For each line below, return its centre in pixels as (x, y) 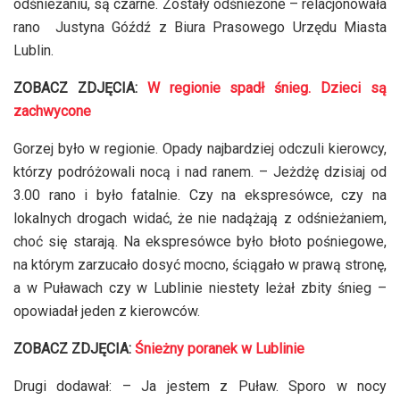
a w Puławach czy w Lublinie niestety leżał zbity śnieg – (200, 287)
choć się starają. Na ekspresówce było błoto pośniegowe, (200, 241)
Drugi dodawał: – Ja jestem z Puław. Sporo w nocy (200, 386)
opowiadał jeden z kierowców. (107, 311)
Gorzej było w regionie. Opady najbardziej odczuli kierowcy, (200, 148)
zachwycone (52, 111)
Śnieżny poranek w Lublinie (220, 348)
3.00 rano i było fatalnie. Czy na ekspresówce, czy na (200, 195)
